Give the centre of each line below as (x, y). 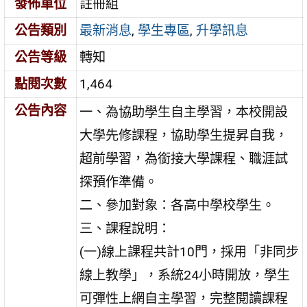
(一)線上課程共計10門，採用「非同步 (189, 251)
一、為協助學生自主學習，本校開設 (184, 112)
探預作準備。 (119, 182)
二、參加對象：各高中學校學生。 (177, 205)
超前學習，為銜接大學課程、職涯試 (184, 158)
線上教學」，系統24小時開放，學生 (185, 275)
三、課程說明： (125, 228)
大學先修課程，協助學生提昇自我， (184, 135)
